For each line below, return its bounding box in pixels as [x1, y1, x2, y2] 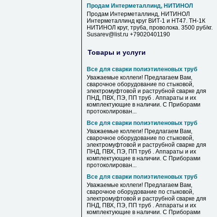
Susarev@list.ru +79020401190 [87, 31, 170, 38]
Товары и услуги [88, 48, 146, 56]
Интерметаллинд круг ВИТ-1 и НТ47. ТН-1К [87, 17, 205, 24]
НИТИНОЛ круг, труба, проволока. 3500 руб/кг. [87, 24, 213, 31]
